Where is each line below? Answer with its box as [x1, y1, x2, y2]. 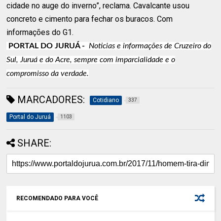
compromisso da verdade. [6, 69, 89, 77]
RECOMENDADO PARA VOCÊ [16, 194, 99, 202]
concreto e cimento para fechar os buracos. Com [6, 14, 173, 24]
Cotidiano [93, 96, 119, 104]
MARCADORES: [15, 93, 85, 106]
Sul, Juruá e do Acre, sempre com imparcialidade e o [6, 55, 176, 64]
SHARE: [17, 137, 52, 149]
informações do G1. [6, 27, 74, 37]
